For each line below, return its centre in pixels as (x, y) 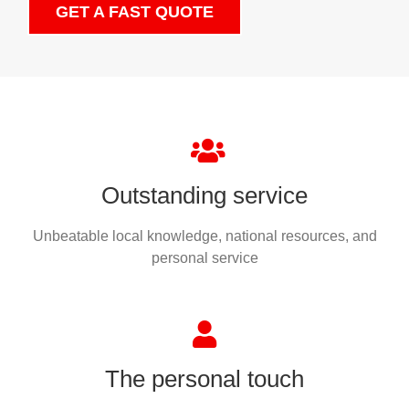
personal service (204, 257)
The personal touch (204, 378)
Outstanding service (204, 195)
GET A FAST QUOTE (134, 11)
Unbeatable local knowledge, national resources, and (204, 236)
